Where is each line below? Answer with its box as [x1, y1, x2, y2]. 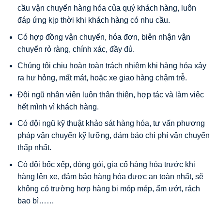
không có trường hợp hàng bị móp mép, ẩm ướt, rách [17, 184, 200, 193]
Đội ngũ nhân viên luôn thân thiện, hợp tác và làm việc [17, 90, 204, 99]
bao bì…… [17, 196, 54, 205]
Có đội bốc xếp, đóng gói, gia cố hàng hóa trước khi [17, 160, 195, 169]
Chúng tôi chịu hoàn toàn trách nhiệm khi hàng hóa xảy [17, 62, 206, 70]
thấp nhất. [17, 143, 51, 152]
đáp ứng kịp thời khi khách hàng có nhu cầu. [17, 15, 170, 24]
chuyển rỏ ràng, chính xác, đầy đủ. [17, 45, 135, 53]
